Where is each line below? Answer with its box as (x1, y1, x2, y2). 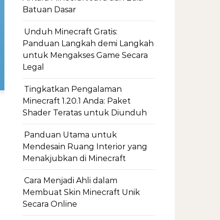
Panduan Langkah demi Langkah (23, 39, 154, 48)
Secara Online (23, 199, 77, 209)
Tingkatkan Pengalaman (24, 84, 122, 94)
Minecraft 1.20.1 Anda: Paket (23, 96, 131, 106)
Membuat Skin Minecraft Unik (23, 188, 140, 197)
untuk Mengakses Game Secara (23, 51, 148, 60)
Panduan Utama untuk (24, 130, 117, 139)
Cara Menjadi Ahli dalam (24, 176, 117, 185)
